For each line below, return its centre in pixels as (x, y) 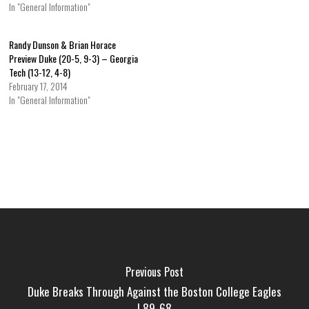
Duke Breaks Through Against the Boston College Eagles (154, 291)
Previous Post (154, 271)
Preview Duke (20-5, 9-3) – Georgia (74, 58)
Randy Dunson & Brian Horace (63, 44)
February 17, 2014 (39, 86)
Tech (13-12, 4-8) (40, 72)
